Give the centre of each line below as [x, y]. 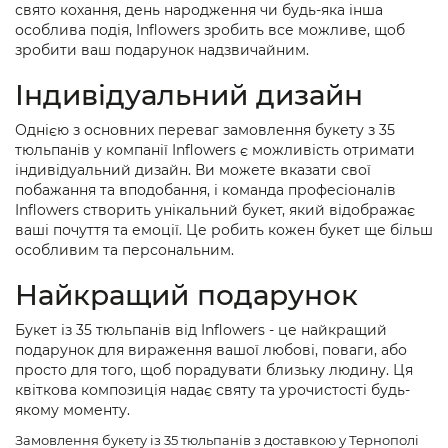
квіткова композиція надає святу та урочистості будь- [212, 390]
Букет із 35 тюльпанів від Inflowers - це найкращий [201, 330]
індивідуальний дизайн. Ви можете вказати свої [193, 170]
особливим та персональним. [124, 250]
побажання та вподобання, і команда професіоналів [205, 190]
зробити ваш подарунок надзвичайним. [162, 50]
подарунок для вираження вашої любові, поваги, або [211, 350]
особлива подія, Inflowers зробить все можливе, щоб [210, 30]
